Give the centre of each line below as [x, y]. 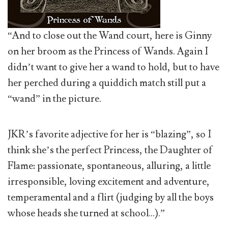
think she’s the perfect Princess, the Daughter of [110, 150]
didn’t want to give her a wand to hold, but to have [113, 67]
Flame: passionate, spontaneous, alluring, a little [109, 166]
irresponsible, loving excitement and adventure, [109, 182]
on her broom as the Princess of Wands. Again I [108, 51]
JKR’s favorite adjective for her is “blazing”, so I [109, 135]
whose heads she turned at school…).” [86, 213]
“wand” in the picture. [54, 98]
